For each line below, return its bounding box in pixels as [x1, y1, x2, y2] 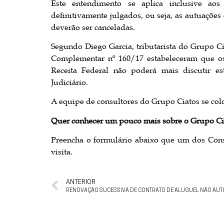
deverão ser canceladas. [51, 21, 135, 32]
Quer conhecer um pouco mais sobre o [51, 115, 190, 125]
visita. [51, 146, 74, 157]
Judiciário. [51, 76, 88, 87]
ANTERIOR [66, 178, 95, 185]
